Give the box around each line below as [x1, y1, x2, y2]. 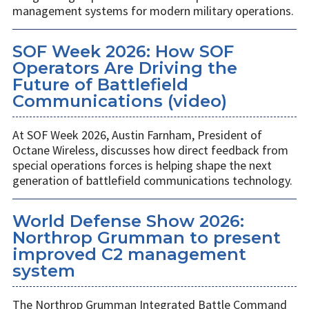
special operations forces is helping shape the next [12, 157, 272, 174]
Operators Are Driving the [12, 58, 237, 79]
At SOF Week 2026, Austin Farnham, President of [12, 127, 262, 143]
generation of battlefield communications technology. [12, 172, 292, 189]
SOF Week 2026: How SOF [12, 41, 234, 62]
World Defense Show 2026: [12, 211, 244, 232]
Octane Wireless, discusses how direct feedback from [12, 142, 288, 159]
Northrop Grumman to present [12, 228, 281, 248]
